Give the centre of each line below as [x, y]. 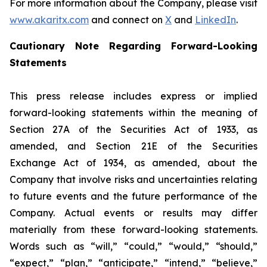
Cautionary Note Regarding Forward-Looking [133, 46]
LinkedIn [215, 20]
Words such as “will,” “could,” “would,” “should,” [133, 246]
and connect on [127, 20]
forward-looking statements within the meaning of [133, 113]
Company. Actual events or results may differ [133, 213]
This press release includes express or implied [133, 96]
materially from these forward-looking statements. [133, 229]
